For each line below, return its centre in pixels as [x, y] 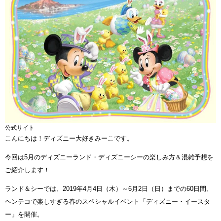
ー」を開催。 [24, 215]
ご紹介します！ [27, 170]
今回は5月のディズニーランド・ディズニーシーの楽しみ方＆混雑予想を [109, 157]
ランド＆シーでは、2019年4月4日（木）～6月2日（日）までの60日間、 [109, 189]
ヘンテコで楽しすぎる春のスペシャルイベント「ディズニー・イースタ [108, 202]
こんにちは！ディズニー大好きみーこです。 [69, 139]
